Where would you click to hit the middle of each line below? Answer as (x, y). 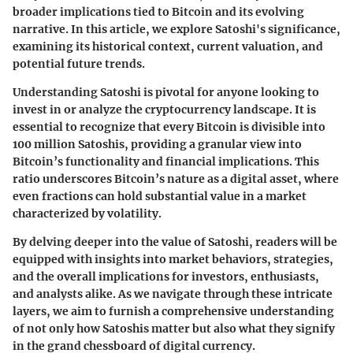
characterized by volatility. (87, 213)
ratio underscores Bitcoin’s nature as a (121, 178)
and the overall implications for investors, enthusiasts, (166, 276)
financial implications (227, 161)
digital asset (264, 178)
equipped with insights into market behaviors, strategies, (173, 259)
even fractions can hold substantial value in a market (160, 196)
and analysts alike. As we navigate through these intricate (173, 294)
